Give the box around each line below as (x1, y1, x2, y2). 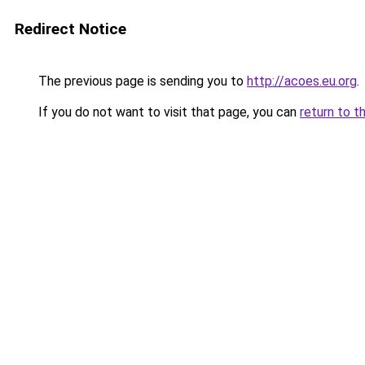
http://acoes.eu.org (247, 73, 357, 89)
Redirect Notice (15, 20, 126, 38)
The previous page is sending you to (35, 73, 247, 89)
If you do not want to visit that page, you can (35, 104, 300, 120)
